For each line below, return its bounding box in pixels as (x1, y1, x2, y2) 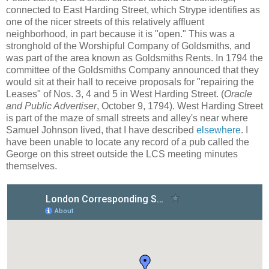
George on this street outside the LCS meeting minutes (6, 149, 238, 160)
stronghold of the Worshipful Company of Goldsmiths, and (6, 41, 250, 52)
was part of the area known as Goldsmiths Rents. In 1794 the (6, 53, 263, 64)
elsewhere (196, 125, 241, 136)
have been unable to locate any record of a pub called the (6, 137, 249, 148)
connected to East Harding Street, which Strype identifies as (6, 5, 260, 16)
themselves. (6, 161, 57, 172)
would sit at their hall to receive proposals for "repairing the (6, 77, 254, 88)
